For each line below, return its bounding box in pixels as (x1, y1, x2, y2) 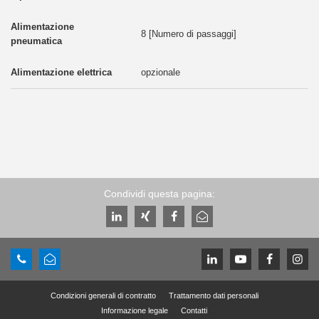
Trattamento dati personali (168, 291, 258, 300)
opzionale (140, 66, 180, 78)
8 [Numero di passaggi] (140, 28, 236, 39)
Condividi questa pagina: (104, 187, 215, 199)
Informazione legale (101, 305, 168, 315)
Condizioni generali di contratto (50, 291, 156, 300)
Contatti (181, 305, 207, 315)
